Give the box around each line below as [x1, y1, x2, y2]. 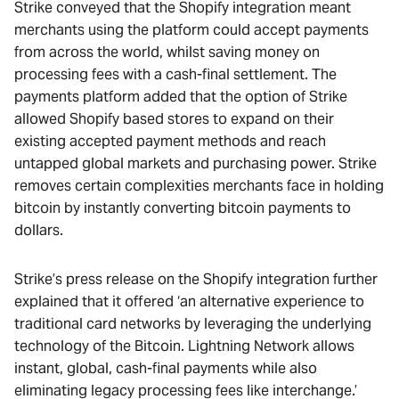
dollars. [14, 221, 63, 240]
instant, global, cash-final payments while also [14, 359, 317, 378]
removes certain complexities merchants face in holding [14, 176, 384, 195]
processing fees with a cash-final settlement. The [14, 65, 337, 84]
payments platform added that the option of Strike [14, 87, 347, 106]
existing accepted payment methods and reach [14, 132, 326, 151]
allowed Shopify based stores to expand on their [14, 110, 334, 128]
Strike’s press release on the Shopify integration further [14, 270, 378, 289]
